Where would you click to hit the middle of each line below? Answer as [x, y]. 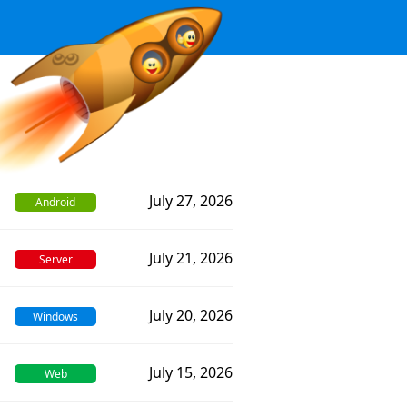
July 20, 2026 [191, 315]
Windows [55, 317]
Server [55, 259]
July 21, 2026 [191, 258]
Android [55, 202]
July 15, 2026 [191, 372]
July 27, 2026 [191, 201]
